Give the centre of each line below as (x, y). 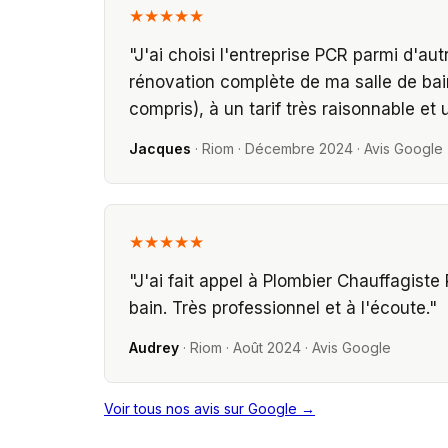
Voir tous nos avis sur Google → (209, 408)
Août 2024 (267, 347)
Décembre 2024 (299, 148)
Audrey (154, 347)
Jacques (160, 148)
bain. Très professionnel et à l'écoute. (279, 308)
